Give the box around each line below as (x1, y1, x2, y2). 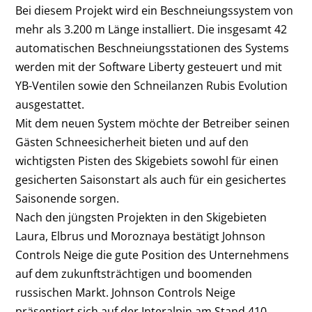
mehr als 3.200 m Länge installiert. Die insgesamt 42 (15, 22, 288, 38)
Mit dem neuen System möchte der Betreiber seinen (15, 116, 290, 132)
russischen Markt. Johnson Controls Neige (15, 285, 236, 301)
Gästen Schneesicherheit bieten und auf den (15, 134, 249, 150)
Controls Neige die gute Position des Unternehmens (15, 247, 290, 263)
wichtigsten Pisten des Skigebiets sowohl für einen (15, 153, 279, 169)
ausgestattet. (15, 97, 85, 113)
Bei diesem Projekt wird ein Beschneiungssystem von (15, 3, 294, 19)
